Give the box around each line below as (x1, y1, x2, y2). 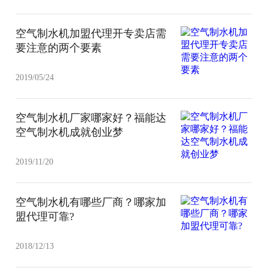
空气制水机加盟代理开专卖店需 (16, 27, 167, 39)
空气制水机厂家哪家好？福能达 (16, 111, 167, 124)
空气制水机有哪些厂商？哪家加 (16, 196, 167, 208)
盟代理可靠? (16, 210, 75, 223)
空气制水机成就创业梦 (16, 126, 124, 138)
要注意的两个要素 (16, 41, 102, 54)
